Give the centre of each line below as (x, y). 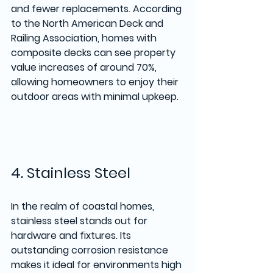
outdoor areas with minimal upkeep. (95, 96)
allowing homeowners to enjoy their (96, 82)
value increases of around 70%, (85, 67)
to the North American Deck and (88, 23)
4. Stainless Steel (71, 172)
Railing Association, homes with (85, 38)
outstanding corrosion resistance (91, 250)
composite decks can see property (94, 52)
